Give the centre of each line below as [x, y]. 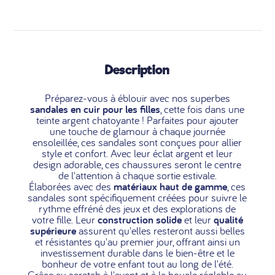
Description [137, 70]
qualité [228, 220]
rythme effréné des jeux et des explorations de [137, 209]
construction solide [139, 220]
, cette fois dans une [203, 109]
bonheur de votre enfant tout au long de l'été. [137, 264]
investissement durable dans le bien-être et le [137, 253]
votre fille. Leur [64, 220]
